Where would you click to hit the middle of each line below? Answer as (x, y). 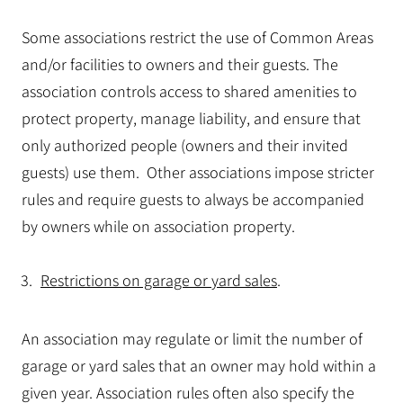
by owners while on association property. (158, 226)
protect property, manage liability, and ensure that (191, 118)
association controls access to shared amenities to (189, 91)
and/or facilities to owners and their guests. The (180, 64)
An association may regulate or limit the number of (192, 338)
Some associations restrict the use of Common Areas (197, 37)
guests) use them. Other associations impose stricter (198, 172)
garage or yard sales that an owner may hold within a (199, 365)
